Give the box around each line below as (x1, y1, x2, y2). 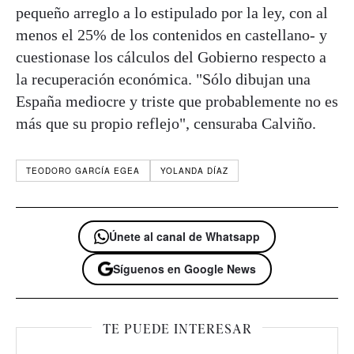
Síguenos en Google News (113, 260, 256, 277)
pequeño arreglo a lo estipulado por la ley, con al (16, 3, 328, 21)
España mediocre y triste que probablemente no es (16, 92, 338, 110)
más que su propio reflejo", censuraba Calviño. (16, 114, 316, 132)
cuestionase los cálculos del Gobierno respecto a (16, 47, 326, 66)
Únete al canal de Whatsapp (109, 228, 260, 244)
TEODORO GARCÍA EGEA (26, 164, 140, 176)
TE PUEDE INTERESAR (102, 321, 252, 337)
